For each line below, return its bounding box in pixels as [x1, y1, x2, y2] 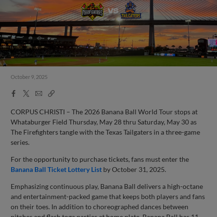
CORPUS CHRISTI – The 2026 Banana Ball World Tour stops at [11, 107, 198, 116]
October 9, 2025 [11, 74, 48, 80]
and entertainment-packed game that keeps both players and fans [11, 192, 205, 201]
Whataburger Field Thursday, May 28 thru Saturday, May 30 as [11, 117, 197, 126]
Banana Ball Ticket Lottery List [11, 165, 102, 173]
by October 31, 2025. [102, 165, 167, 173]
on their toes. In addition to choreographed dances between [11, 202, 189, 211]
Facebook [10, 89, 41, 96]
